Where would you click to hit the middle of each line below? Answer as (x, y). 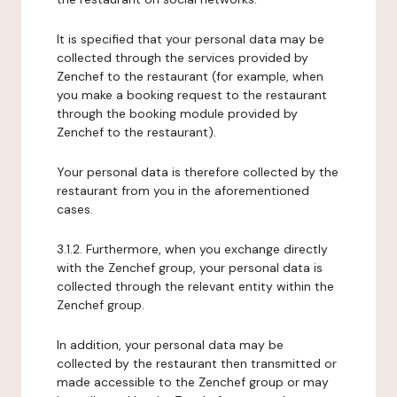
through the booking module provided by (177, 113)
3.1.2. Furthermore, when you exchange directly (192, 249)
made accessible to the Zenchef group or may (193, 382)
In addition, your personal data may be (170, 345)
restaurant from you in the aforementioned (183, 191)
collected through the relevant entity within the (195, 286)
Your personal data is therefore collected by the (198, 172)
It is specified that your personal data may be (191, 39)
